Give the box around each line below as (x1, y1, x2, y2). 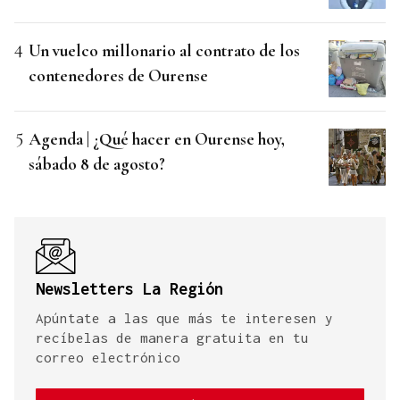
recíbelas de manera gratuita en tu (36, 329, 309, 346)
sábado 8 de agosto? (29, 154, 165, 175)
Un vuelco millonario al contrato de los (29, 40, 300, 62)
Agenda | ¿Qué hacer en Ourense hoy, (29, 129, 285, 150)
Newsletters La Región (36, 279, 223, 299)
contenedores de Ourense (29, 65, 208, 87)
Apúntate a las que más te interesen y (36, 310, 333, 327)
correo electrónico (36, 349, 180, 366)
